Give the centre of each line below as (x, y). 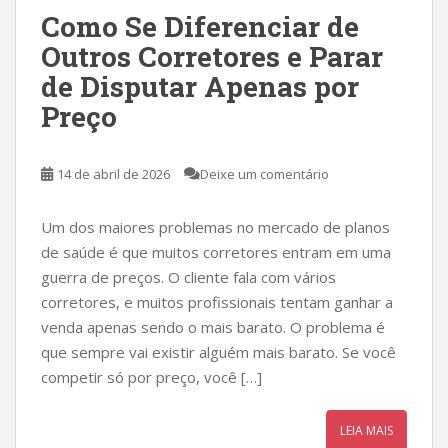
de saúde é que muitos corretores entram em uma (216, 252)
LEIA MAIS (366, 430)
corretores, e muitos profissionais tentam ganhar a (217, 302)
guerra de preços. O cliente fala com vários (188, 277)
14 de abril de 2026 (113, 174)
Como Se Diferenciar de (200, 26)
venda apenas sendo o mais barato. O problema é (213, 327)
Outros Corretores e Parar (212, 56)
